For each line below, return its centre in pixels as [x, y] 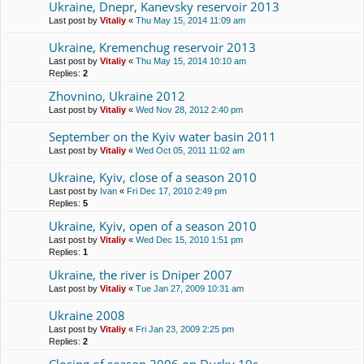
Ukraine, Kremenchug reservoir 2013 [152, 47]
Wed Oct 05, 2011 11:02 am [190, 150]
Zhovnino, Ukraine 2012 [117, 96]
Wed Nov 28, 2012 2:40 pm [189, 110]
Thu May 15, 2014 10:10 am [191, 61]
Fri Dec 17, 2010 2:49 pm [177, 191]
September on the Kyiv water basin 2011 [162, 136]
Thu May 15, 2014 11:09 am [191, 20]
